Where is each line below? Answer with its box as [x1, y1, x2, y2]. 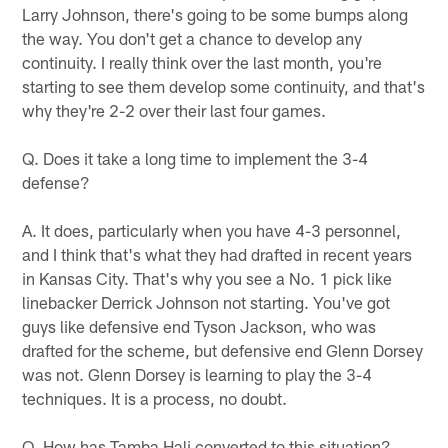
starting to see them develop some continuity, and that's [22, 75, 426, 96]
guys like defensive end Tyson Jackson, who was [22, 315, 377, 336]
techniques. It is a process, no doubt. [22, 387, 288, 408]
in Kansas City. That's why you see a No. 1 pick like [22, 267, 393, 288]
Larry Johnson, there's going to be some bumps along [22, 3, 409, 24]
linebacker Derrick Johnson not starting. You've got [22, 291, 391, 312]
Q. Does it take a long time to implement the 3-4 [22, 147, 369, 168]
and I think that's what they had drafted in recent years [22, 243, 413, 264]
